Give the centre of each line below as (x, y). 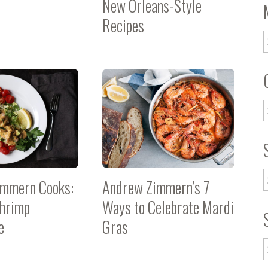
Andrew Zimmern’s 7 (156, 187)
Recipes (123, 25)
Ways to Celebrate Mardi (168, 207)
